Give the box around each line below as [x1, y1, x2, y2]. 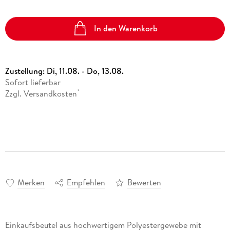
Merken [17, 177, 45, 188]
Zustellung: [5, 65, 47, 76]
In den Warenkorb [94, 23, 158, 34]
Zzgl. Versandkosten [5, 87, 77, 99]
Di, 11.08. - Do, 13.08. [46, 65, 124, 76]
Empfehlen [66, 177, 105, 188]
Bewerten [127, 177, 161, 188]
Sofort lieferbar [5, 76, 61, 88]
